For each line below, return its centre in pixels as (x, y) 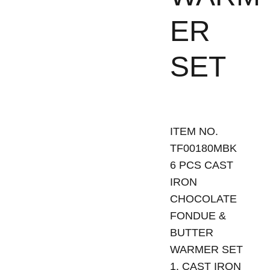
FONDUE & (198, 216)
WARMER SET (206, 250)
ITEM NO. (194, 131)
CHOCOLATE (203, 199)
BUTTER (191, 233)
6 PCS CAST (201, 165)
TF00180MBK (203, 148)
